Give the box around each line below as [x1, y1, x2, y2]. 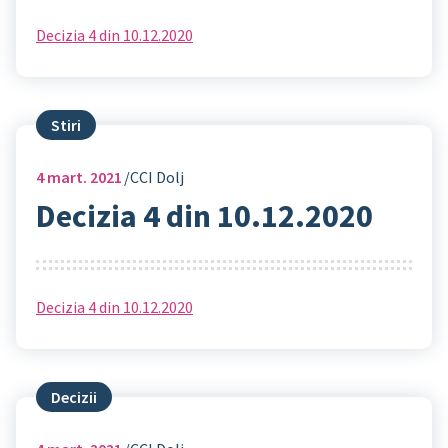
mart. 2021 [44, 167, 122, 188]
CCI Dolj [130, 167, 184, 188]
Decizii [51, 387, 97, 408]
